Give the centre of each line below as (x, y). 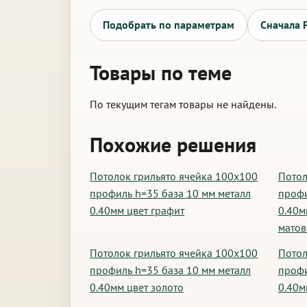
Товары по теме (161, 72)
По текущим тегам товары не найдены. (183, 104)
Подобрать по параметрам (169, 25)
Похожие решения (173, 144)
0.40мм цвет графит (137, 210)
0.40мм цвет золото (137, 287)
